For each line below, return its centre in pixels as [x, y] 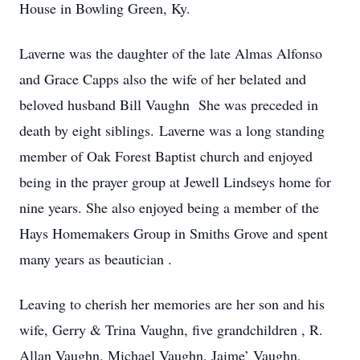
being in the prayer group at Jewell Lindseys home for [175, 182]
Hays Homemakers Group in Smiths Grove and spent [174, 233]
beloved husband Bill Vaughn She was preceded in [169, 104]
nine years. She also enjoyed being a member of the [169, 207]
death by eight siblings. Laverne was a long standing [172, 130]
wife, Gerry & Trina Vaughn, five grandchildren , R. [171, 329]
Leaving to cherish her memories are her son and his [172, 304]
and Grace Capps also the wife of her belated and [163, 79]
